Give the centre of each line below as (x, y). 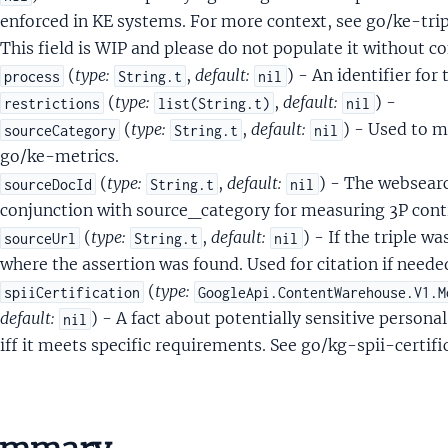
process (31, 76)
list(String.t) (214, 103)
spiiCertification (71, 292)
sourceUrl (39, 238)
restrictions (51, 103)
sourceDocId (47, 184)
